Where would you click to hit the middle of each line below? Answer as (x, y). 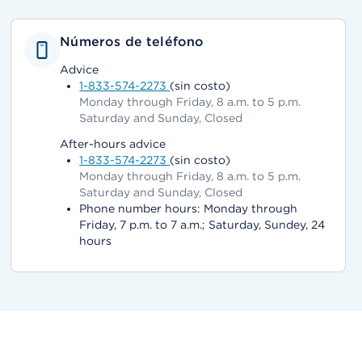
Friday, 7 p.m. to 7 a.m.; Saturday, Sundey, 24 (202, 225)
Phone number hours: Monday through (189, 208)
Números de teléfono (132, 42)
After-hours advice (113, 144)
